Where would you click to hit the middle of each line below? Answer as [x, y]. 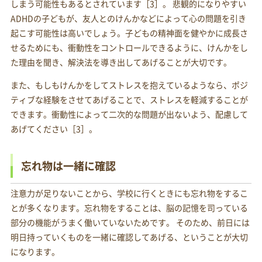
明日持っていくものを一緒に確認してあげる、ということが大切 [129, 237]
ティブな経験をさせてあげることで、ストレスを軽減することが [129, 100]
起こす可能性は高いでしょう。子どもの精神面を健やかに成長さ [129, 33]
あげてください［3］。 [54, 129]
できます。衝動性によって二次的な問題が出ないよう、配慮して [129, 114]
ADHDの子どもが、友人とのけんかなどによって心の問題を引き [128, 18]
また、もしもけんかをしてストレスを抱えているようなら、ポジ [129, 85]
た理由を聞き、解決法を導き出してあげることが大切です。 [121, 62]
